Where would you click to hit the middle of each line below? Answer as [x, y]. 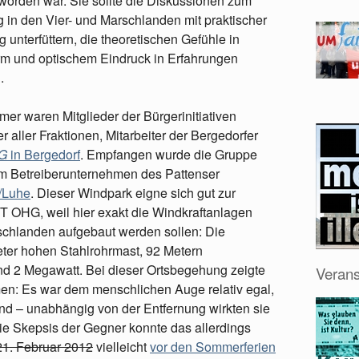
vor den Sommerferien [213, 347]
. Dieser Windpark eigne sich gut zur [133, 193]
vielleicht [121, 347]
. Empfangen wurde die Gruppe [169, 154]
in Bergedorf [44, 154]
